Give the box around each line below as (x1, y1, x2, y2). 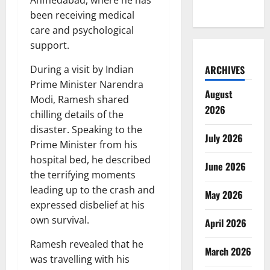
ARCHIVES (204, 62, 245, 77)
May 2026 (204, 187, 243, 202)
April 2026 (204, 215, 246, 230)
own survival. (30, 213, 89, 227)
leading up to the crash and (30, 183, 155, 196)
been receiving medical (30, 8, 134, 22)
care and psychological (30, 23, 134, 37)
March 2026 (204, 243, 251, 259)
